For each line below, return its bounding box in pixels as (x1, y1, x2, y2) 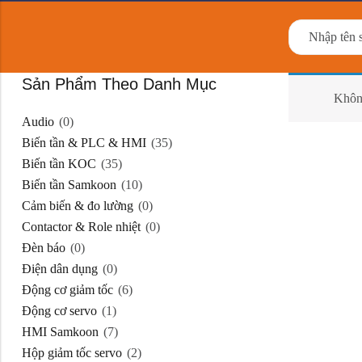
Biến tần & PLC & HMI (22, 135, 153, 151)
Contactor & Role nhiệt (22, 219, 167, 235)
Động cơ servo (22, 303, 114, 319)
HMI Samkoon (22, 324, 107, 340)
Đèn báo (22, 240, 76, 256)
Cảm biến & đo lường (22, 198, 153, 214)
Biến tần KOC (22, 156, 104, 172)
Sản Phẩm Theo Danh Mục (22, 74, 226, 94)
